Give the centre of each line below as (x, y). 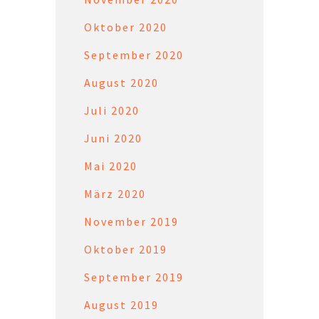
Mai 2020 (111, 166)
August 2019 (122, 304)
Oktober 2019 (126, 249)
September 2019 (134, 277)
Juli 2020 (112, 110)
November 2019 (132, 221)
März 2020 (115, 193)
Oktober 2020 (126, 27)
